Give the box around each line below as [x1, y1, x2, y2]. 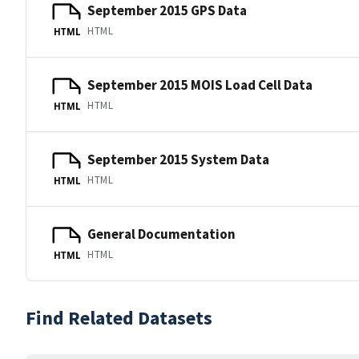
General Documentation [87, 224, 236, 243]
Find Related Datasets [26, 305, 212, 330]
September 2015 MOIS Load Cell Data [87, 75, 313, 94]
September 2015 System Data [87, 150, 269, 168]
